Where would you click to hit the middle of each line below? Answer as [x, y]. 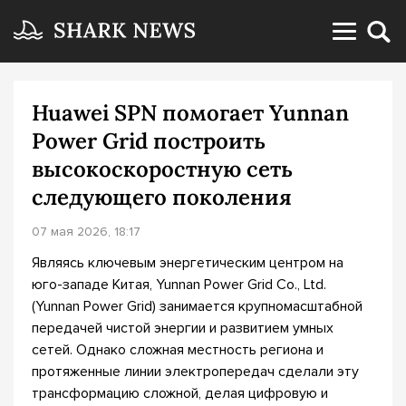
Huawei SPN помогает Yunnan [190, 113]
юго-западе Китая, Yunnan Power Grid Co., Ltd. [179, 285]
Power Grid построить [149, 141]
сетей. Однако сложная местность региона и [178, 350]
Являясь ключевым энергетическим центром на [188, 263]
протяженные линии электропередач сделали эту [195, 372]
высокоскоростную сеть [162, 169]
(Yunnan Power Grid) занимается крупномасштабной [197, 306]
